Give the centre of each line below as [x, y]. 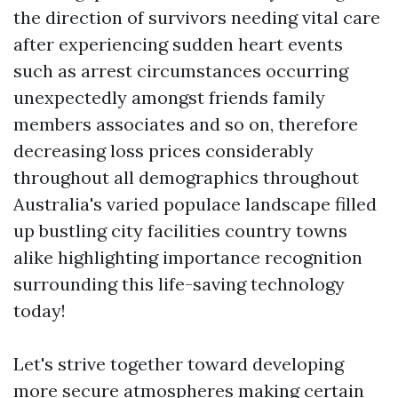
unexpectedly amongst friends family [169, 97]
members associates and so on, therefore [186, 124]
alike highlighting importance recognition [188, 257]
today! [40, 310]
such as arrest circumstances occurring [181, 71]
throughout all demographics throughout [186, 177]
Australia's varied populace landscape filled [195, 204]
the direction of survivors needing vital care [197, 17]
